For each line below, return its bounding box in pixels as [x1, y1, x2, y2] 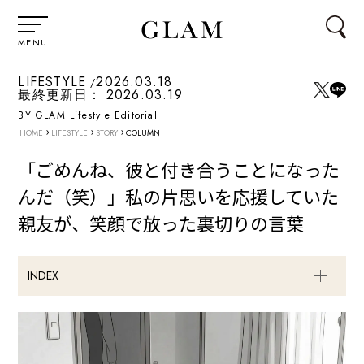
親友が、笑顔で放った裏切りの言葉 [18, 210, 305, 236]
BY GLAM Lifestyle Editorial [18, 108, 158, 123]
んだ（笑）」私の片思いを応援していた [18, 183, 340, 210]
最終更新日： [18, 85, 102, 105]
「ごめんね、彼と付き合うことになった [18, 156, 340, 183]
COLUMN [123, 127, 161, 140]
